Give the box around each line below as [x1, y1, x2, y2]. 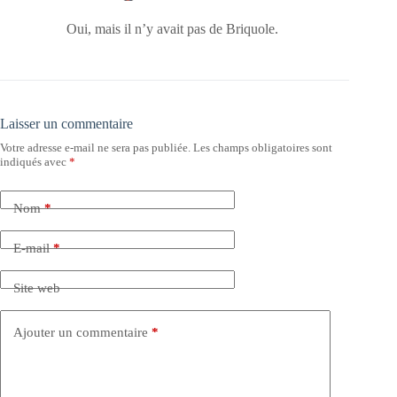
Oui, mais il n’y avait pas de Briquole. [66, 21, 278, 37]
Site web [13, 280, 60, 295]
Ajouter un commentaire [13, 324, 148, 339]
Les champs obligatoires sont [193, 141, 332, 155]
